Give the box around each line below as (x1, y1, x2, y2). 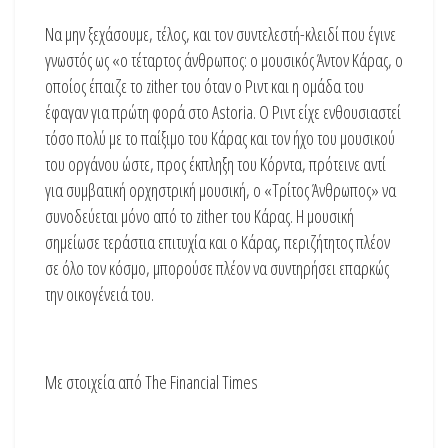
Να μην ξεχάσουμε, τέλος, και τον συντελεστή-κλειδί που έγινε (45, 21, 396, 46)
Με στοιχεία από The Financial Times (45, 369, 258, 394)
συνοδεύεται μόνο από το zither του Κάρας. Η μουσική (45, 203, 354, 228)
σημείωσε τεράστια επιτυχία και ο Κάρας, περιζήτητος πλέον (45, 229, 390, 254)
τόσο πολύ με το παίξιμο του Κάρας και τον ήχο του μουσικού (45, 125, 395, 150)
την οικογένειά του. (45, 281, 154, 306)
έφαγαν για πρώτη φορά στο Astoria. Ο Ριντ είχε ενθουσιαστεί (45, 99, 401, 124)
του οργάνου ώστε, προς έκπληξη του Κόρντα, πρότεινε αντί (45, 151, 386, 176)
